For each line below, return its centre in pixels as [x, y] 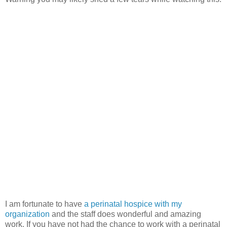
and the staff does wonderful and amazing [125, 214]
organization [27, 214]
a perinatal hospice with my [133, 204]
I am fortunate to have [45, 204]
